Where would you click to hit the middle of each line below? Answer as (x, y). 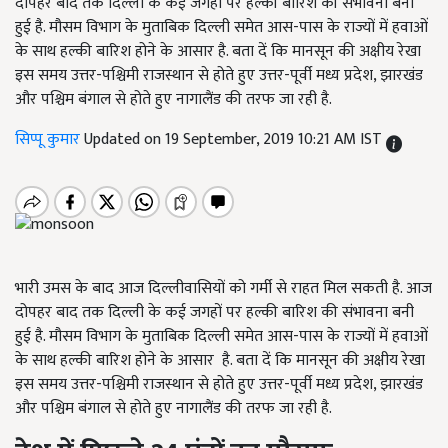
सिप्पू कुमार (49, 139)
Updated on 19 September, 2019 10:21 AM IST (235, 139)
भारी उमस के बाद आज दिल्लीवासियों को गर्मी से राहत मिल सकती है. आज (223, 289)
